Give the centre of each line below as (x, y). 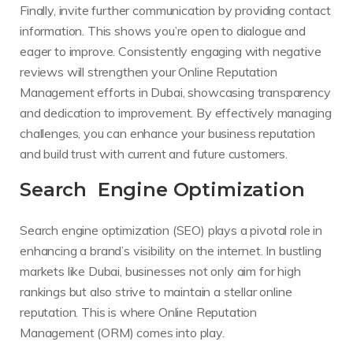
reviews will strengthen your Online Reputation (149, 71)
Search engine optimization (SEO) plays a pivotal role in (171, 230)
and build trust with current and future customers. (154, 153)
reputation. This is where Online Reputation (139, 312)
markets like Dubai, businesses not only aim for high (160, 271)
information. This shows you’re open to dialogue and (163, 30)
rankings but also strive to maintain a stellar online (156, 292)
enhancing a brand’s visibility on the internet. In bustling (171, 251)
